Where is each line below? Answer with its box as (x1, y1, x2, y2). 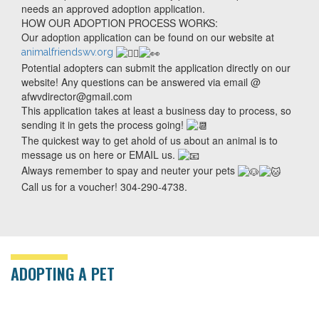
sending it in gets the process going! (21, 117, 187, 132)
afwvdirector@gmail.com (21, 88, 132, 103)
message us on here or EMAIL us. (21, 147, 178, 162)
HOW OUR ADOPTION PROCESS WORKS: (21, 16, 218, 31)
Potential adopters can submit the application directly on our (21, 60, 291, 75)
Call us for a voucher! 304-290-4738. (21, 179, 187, 194)
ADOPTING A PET (11, 261, 115, 285)
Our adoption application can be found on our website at (21, 30, 274, 45)
